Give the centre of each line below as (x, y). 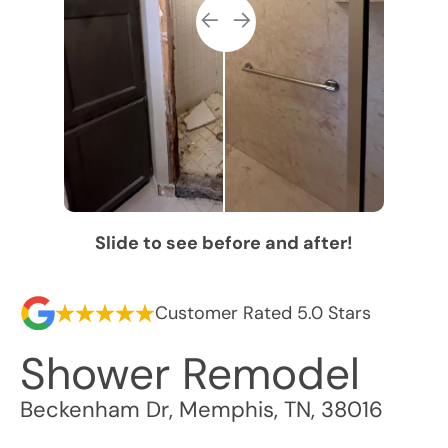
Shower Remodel (190, 374)
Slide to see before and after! (224, 243)
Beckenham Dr (94, 409)
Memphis (226, 409)
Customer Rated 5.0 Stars (263, 312)
